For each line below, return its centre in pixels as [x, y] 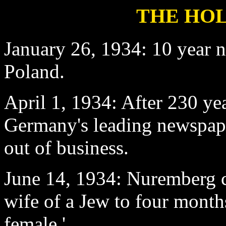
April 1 [33, 102]
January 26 [47, 48]
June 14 [35, 178]
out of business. [66, 147]
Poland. [34, 71]
